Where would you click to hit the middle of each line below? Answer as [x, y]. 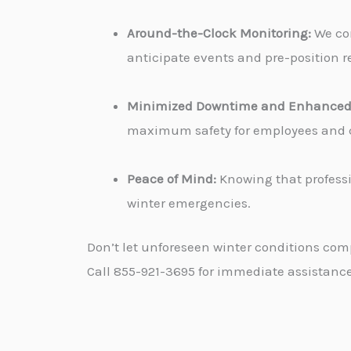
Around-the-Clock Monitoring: [219, 33]
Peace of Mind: [172, 178]
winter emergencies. [189, 203]
